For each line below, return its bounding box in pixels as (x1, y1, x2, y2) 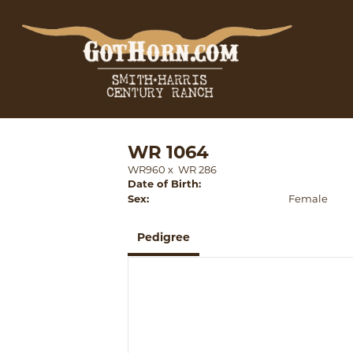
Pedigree (137, 230, 190, 244)
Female (288, 192, 329, 205)
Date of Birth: (128, 177, 201, 190)
